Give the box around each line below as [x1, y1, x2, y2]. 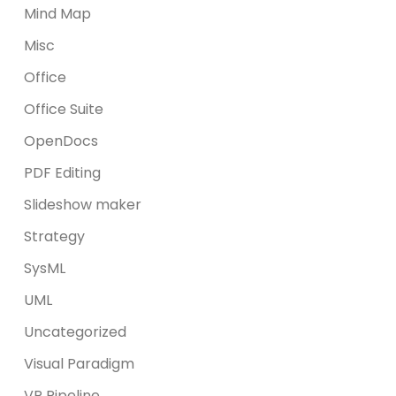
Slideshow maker [24, 194, 142, 215]
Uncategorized [24, 321, 127, 342]
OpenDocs [24, 130, 99, 151]
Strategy [24, 225, 86, 247]
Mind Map [24, 3, 92, 24]
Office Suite [24, 98, 104, 119]
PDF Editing [24, 162, 102, 183]
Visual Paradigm [24, 353, 135, 374]
